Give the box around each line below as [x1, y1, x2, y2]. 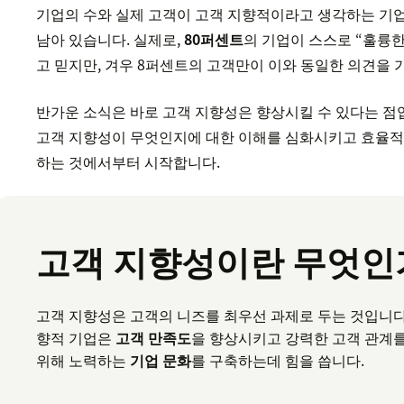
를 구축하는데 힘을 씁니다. [191, 349, 365, 372]
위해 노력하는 [36, 349, 131, 372]
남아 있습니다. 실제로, [36, 28, 185, 50]
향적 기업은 [36, 326, 116, 349]
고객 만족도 [115, 326, 192, 349]
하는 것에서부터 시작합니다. [36, 151, 221, 173]
